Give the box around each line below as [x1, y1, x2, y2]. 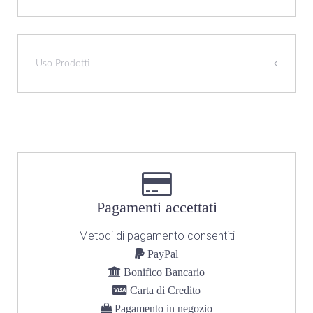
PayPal [145, 248, 178, 259]
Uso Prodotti [36, 59, 89, 68]
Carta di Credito [127, 284, 201, 296]
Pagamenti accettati [96, 198, 217, 216]
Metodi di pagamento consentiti [78, 229, 235, 242]
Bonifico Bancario [121, 266, 205, 277]
